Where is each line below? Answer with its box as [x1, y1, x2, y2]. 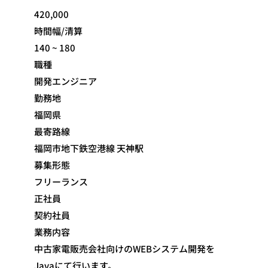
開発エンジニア [34, 75, 97, 87]
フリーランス [34, 175, 88, 188]
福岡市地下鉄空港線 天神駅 [34, 142, 144, 154]
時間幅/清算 [34, 25, 83, 37]
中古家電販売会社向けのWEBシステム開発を [34, 242, 215, 255]
